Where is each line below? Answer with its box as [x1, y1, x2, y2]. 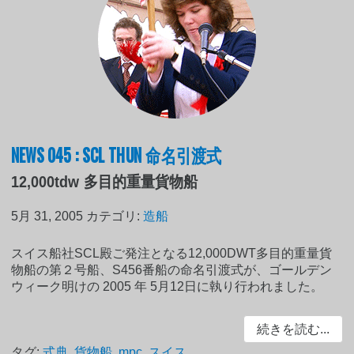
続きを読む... [256, 322, 330, 337]
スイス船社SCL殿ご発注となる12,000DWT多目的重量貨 [11, 247, 333, 261]
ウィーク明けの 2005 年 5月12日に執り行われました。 [11, 280, 324, 294]
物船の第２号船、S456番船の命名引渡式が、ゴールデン [11, 263, 333, 277]
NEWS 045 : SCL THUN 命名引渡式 [11, 140, 222, 169]
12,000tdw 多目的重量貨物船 [11, 173, 198, 191]
